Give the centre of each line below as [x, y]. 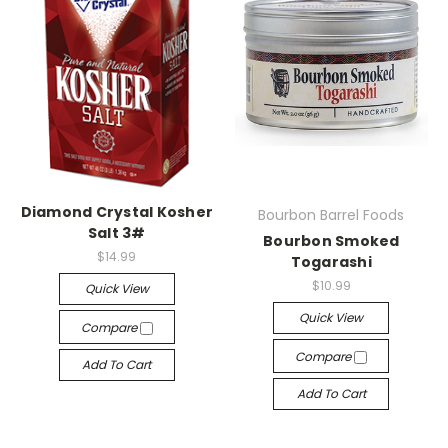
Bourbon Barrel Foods [331, 214]
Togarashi [331, 261]
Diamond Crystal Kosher [116, 211]
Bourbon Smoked [331, 240]
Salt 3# [116, 232]
